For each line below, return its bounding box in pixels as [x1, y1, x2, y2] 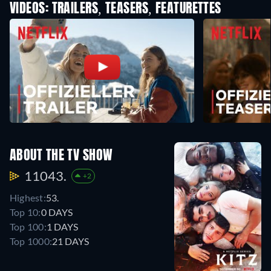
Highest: [10, 192, 46, 204]
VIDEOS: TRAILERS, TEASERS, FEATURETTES [10, 2, 221, 16]
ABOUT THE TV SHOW [10, 149, 113, 163]
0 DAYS [41, 206, 73, 218]
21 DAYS [52, 235, 90, 247]
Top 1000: [10, 235, 53, 247]
